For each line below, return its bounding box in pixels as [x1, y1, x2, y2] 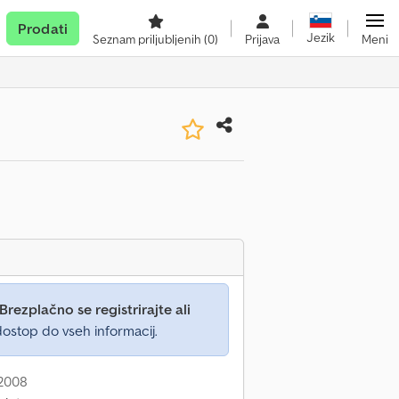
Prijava [245, 31, 280, 47]
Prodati [17, 20, 68, 37]
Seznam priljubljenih [93, 31, 204, 47]
